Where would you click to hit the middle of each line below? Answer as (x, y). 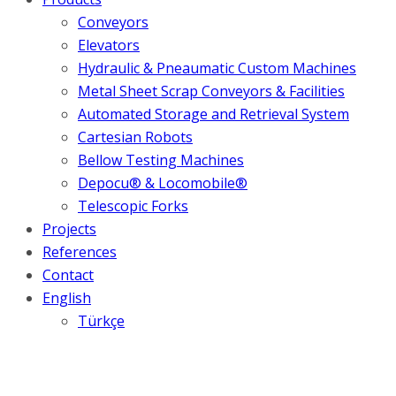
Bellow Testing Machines (161, 160)
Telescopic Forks (133, 206)
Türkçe (101, 321)
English (67, 298)
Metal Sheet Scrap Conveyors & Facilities (211, 91)
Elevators (109, 45)
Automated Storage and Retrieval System (213, 114)
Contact (68, 275)
